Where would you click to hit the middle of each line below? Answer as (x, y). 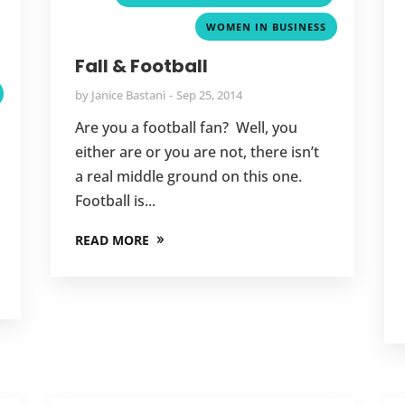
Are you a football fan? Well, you (186, 127)
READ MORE (112, 240)
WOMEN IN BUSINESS (267, 26)
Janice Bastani (128, 94)
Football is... (115, 200)
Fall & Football (141, 66)
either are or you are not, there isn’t (197, 151)
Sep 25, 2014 (209, 94)
